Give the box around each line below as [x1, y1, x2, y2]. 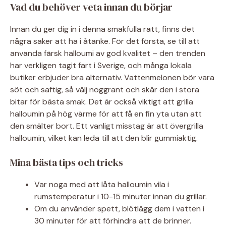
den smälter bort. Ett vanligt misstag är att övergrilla [10, 120, 203, 131]
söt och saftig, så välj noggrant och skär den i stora [10, 84, 199, 95]
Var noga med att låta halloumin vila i [34, 179, 169, 190]
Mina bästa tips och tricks [10, 155, 123, 169]
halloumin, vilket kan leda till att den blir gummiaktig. [10, 132, 198, 143]
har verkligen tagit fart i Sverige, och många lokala [10, 60, 192, 71]
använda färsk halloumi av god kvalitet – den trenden [10, 47, 205, 59]
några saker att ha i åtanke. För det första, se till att [10, 35, 200, 46]
